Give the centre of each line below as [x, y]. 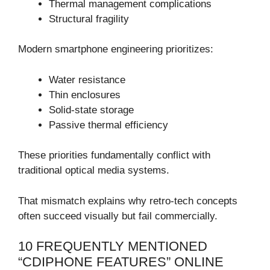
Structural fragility [89, 19]
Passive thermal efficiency [108, 125]
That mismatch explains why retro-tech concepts [128, 201]
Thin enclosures [85, 95]
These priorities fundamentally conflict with [114, 155]
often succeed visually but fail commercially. [118, 216]
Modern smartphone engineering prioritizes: [116, 49]
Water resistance [87, 80]
